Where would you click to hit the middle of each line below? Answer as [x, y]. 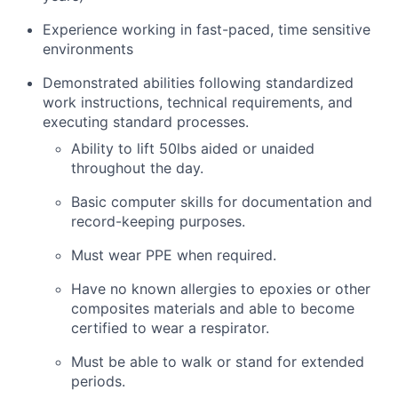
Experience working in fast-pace [152, 30]
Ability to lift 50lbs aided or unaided [193, 149]
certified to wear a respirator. [170, 328]
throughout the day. [137, 168]
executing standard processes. [146, 122]
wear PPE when [160, 255]
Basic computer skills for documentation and [222, 202]
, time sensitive [320, 30]
